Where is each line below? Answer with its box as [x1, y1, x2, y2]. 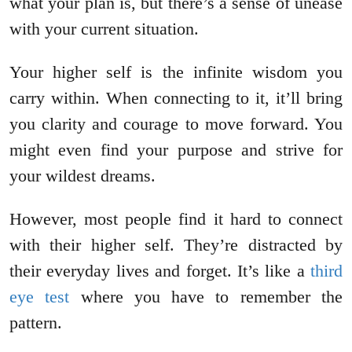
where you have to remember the [69, 287, 343, 307]
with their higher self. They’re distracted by [9, 235, 343, 255]
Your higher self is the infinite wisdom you [9, 62, 343, 82]
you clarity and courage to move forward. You [9, 114, 343, 134]
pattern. [9, 313, 62, 333]
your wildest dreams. [9, 166, 156, 186]
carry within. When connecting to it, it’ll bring [9, 88, 343, 108]
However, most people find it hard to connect [9, 209, 343, 229]
